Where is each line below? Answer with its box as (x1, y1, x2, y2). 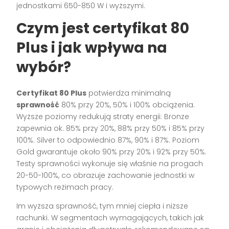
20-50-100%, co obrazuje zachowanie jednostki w (16, 170, 195, 181)
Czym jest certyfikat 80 (16, 18, 190, 39)
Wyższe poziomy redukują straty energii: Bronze (16, 111, 190, 122)
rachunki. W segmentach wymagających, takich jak (16, 213, 204, 223)
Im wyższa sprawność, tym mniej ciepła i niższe (16, 201, 189, 212)
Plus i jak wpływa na (16, 38, 168, 58)
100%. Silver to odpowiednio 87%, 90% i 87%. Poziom (16, 135, 200, 146)
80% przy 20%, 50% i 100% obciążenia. (59, 100, 195, 110)
